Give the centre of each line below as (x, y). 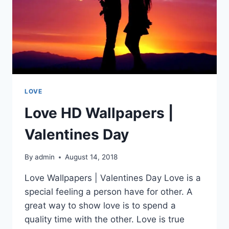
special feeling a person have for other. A (109, 192)
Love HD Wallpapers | (99, 113)
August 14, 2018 (91, 157)
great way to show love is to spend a (100, 206)
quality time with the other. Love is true (105, 220)
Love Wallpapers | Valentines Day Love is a (113, 178)
